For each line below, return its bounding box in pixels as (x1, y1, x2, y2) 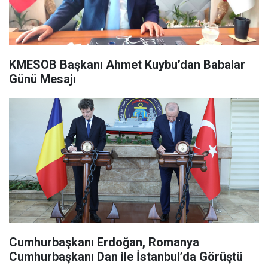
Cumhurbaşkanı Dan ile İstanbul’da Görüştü (9, 249, 243, 264)
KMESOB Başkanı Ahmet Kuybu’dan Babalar (9, 57, 245, 72)
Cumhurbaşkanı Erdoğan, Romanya (9, 235, 199, 249)
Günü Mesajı (9, 72, 76, 86)
